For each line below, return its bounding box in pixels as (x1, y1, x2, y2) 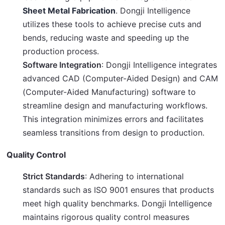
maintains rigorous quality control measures (23, 212, 190, 222)
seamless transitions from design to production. (23, 128, 205, 138)
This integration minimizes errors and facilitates (23, 114, 204, 124)
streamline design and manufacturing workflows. (23, 100, 208, 110)
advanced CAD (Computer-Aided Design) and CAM (23, 73, 218, 83)
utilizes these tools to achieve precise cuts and (23, 19, 202, 29)
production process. (23, 46, 99, 56)
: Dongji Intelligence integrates (101, 60, 217, 70)
